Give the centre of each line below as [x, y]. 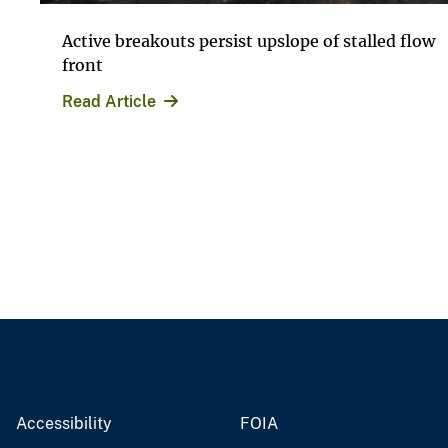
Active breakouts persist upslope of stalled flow [248, 40]
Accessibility [64, 423]
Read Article [109, 101]
